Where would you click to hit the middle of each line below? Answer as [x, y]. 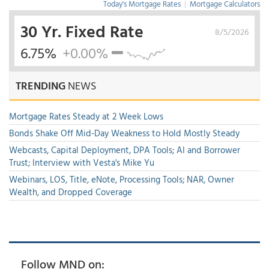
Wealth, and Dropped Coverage [71, 192]
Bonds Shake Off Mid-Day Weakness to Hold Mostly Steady [124, 133]
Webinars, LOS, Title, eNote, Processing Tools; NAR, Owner [122, 179]
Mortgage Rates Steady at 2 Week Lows [86, 116]
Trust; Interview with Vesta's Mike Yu [82, 162]
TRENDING [41, 86]
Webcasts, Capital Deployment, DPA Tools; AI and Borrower [125, 150]
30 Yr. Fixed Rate [82, 31]
